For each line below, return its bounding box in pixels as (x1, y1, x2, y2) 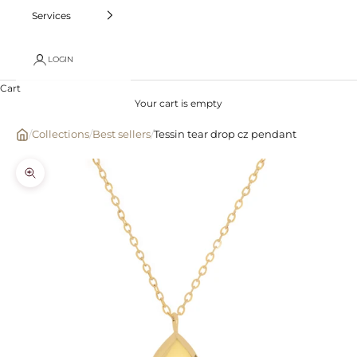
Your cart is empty (135, 96, 222, 109)
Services (32, 9, 71, 22)
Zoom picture (29, 174, 96, 186)
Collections (32, 127, 89, 140)
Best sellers (92, 127, 151, 140)
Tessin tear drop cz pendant (154, 127, 296, 140)
